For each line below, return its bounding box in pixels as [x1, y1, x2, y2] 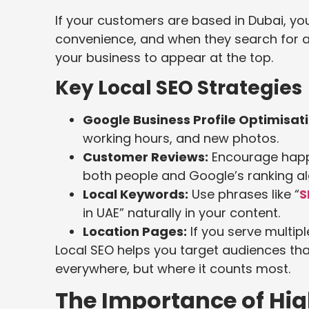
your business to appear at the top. [55, 48, 273, 66]
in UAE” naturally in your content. [83, 204, 280, 221]
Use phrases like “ [188, 186, 299, 203]
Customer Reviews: [83, 148, 208, 166]
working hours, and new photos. [83, 130, 279, 147]
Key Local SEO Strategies [55, 74, 302, 101]
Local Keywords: [83, 186, 188, 203]
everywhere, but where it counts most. [55, 260, 290, 277]
